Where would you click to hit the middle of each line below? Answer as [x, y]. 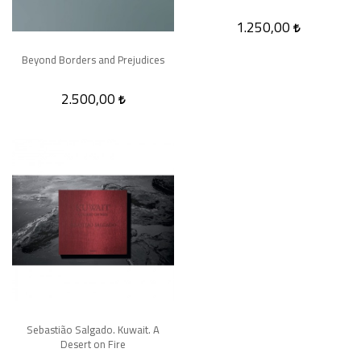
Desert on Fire [93, 344]
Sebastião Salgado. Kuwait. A [93, 329]
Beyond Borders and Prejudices [93, 59]
